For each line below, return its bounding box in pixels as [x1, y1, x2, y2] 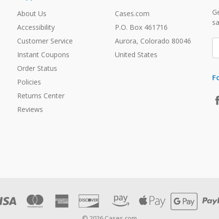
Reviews [17, 105, 43, 114]
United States [114, 50, 157, 60]
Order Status [17, 64, 57, 73]
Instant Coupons [17, 50, 69, 60]
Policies [17, 77, 41, 87]
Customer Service [17, 36, 73, 46]
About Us [17, 9, 46, 19]
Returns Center [17, 91, 65, 101]
